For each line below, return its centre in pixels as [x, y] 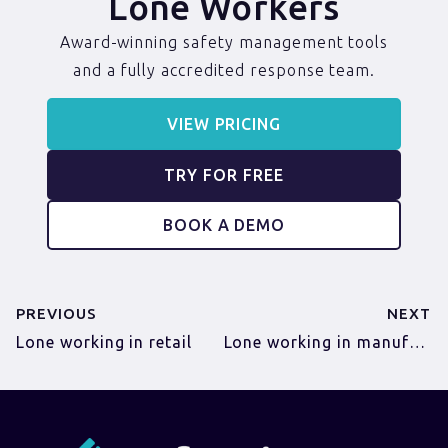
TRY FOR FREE [224, 175]
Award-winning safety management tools [224, 42]
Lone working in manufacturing [416, 342]
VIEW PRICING [224, 124]
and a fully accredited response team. [224, 70]
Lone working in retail [104, 342]
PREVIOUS [56, 314]
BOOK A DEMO [224, 225]
